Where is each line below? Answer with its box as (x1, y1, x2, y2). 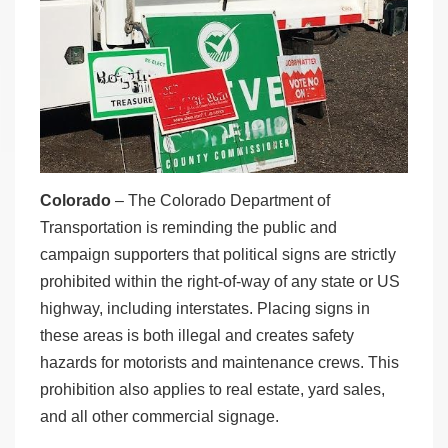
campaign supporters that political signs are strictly (40, 245, 396, 263)
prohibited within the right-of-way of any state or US (40, 272, 400, 290)
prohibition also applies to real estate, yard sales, (40, 380, 385, 398)
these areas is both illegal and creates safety (40, 326, 354, 344)
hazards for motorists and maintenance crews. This (40, 353, 399, 371)
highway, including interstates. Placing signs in (40, 299, 370, 317)
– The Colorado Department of (111, 191, 330, 209)
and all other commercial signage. (40, 407, 279, 425)
